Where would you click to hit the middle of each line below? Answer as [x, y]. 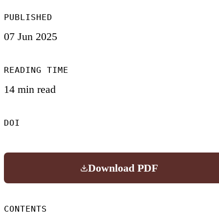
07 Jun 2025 [31, 37]
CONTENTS [26, 208]
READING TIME [36, 70]
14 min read [30, 89]
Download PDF [123, 168]
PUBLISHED [28, 17]
